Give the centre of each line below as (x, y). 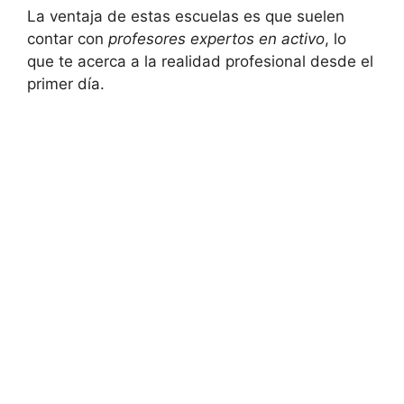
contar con (68, 39)
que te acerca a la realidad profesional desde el (200, 62)
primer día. (66, 84)
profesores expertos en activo (216, 39)
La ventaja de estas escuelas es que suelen (186, 17)
